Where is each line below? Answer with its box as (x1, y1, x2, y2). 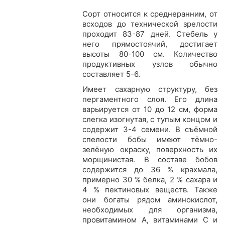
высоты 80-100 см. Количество (82, 49, 217, 59)
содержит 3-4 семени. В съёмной (82, 125, 217, 135)
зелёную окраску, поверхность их (82, 145, 217, 155)
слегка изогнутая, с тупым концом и (82, 115, 217, 125)
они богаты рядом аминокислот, (82, 195, 217, 205)
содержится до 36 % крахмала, (82, 165, 217, 175)
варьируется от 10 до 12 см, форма (82, 104, 217, 115)
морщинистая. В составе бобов (82, 155, 217, 165)
